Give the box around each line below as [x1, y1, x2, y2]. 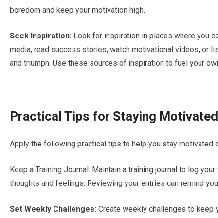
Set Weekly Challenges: [10, 204, 96, 214]
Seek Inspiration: [10, 31, 72, 41]
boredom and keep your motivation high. [10, 5, 145, 15]
